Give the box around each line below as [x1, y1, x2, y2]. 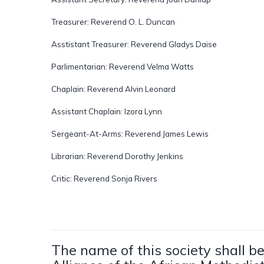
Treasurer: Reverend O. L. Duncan [51, 16, 175, 27]
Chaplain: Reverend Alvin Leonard [51, 84, 176, 94]
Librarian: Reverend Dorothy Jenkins [51, 151, 183, 161]
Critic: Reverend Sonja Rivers [51, 173, 157, 183]
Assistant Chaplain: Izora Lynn [51, 106, 162, 116]
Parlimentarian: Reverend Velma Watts [51, 61, 194, 71]
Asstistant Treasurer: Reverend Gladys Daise [51, 39, 217, 49]
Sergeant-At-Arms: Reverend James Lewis [51, 128, 209, 138]
